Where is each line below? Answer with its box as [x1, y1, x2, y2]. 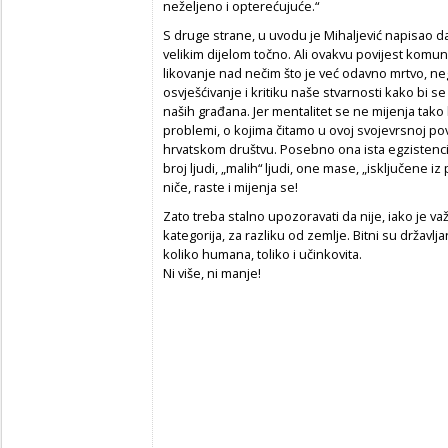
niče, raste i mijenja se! [163, 177, 298, 196]
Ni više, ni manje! [163, 263, 261, 282]
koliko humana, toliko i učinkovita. [163, 244, 362, 263]
